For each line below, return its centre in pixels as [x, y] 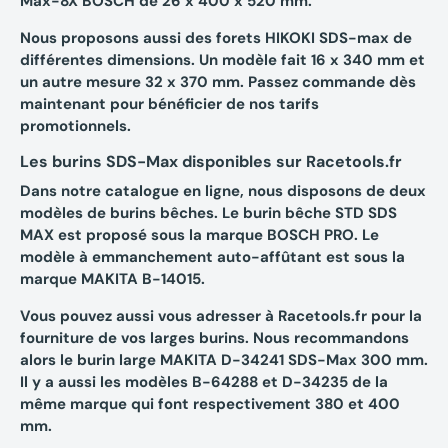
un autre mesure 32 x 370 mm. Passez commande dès [218, 82]
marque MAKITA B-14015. [112, 279]
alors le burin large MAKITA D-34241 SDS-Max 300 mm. [224, 360]
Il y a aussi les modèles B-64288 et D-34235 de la [204, 382]
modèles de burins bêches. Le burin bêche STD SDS [208, 213]
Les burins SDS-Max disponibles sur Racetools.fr [211, 162]
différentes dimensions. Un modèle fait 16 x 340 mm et [222, 60]
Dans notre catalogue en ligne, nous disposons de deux [223, 191]
